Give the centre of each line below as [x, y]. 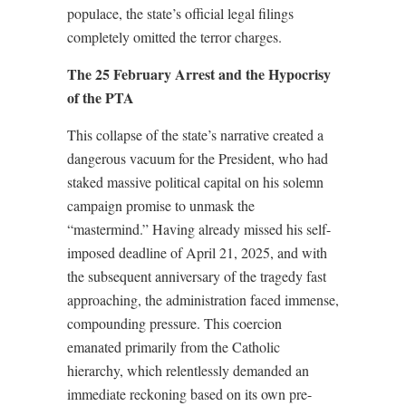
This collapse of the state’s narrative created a [195, 135]
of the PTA [101, 97]
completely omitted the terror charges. [174, 37]
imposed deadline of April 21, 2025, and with [197, 252]
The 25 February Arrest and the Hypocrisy [199, 74]
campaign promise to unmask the [161, 205]
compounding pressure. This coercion [174, 323]
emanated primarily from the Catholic [174, 347]
